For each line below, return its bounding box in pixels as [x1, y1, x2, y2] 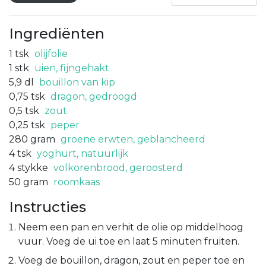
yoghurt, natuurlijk [37, 147, 128, 159]
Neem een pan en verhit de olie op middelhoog [18, 221, 243, 233]
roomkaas [53, 176, 100, 188]
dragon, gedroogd [50, 90, 137, 102]
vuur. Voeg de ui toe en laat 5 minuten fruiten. [18, 235, 239, 247]
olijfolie [34, 47, 68, 59]
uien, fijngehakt [34, 62, 109, 74]
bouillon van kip [39, 76, 115, 88]
